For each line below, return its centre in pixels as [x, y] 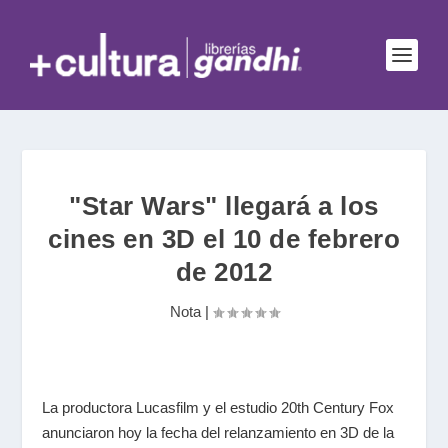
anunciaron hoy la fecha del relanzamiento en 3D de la [218, 432]
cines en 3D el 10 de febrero [224, 239]
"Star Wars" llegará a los [224, 206]
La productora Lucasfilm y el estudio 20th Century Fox [218, 407]
